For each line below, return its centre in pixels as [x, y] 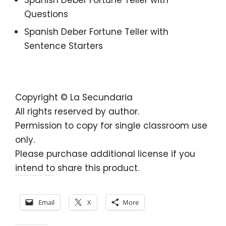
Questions [46, 14]
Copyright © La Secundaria [74, 97]
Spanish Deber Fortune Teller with [96, 32]
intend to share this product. [77, 168]
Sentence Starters [63, 46]
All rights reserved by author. [77, 111]
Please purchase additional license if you [105, 154]
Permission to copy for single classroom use [111, 125]
